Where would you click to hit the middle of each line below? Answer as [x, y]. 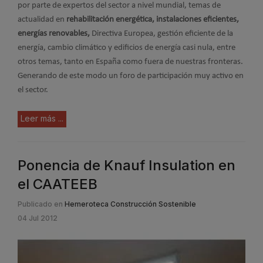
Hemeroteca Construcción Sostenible [130, 204]
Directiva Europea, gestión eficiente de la [161, 34]
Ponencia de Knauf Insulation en [127, 165]
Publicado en [40, 204]
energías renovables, [54, 34]
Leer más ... [42, 118]
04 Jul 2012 [38, 218]
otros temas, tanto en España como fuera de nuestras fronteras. [130, 62]
